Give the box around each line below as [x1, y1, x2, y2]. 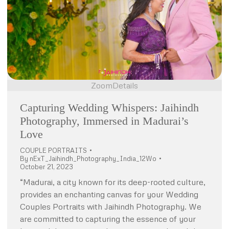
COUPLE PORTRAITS [20, 146, 87, 154]
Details [112, 80, 138, 90]
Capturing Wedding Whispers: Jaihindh [20, 101, 199, 114]
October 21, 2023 [20, 163, 73, 171]
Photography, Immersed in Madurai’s [20, 114, 189, 127]
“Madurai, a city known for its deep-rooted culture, [20, 177, 205, 187]
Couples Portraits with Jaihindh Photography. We [20, 201, 201, 212]
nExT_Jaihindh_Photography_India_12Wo [30, 154, 156, 163]
